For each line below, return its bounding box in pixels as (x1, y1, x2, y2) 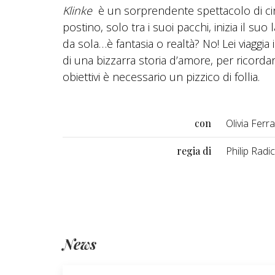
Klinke (63, 2, 92, 18)
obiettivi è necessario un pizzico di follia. (63, 69, 260, 84)
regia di (177, 144, 211, 157)
